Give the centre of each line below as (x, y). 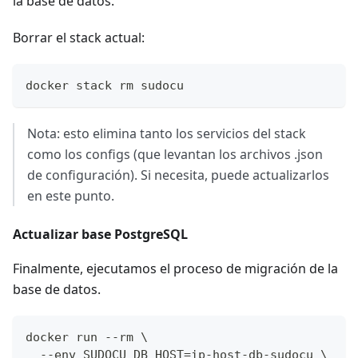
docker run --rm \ (87, 338)
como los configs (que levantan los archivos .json (175, 155)
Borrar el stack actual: (79, 38)
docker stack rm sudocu (105, 86)
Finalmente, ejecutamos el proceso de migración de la (175, 269)
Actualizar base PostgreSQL (100, 235)
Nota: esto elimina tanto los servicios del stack (167, 134)
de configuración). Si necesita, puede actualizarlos (178, 175)
